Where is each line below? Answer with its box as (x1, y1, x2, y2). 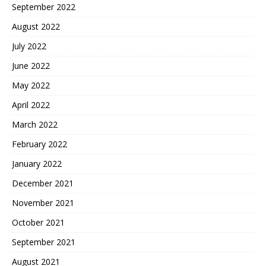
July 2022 (12, 40, 46, 52)
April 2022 (12, 99, 50, 110)
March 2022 (12, 118, 58, 130)
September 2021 (12, 236, 75, 248)
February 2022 (12, 138, 67, 150)
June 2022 (12, 59, 50, 71)
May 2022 (12, 79, 50, 91)
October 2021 (12, 216, 65, 228)
